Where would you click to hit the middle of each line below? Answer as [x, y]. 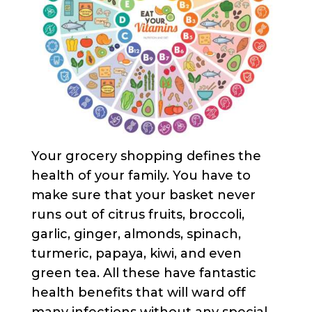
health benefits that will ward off [138, 293]
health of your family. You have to [141, 176]
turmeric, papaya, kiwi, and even [136, 254]
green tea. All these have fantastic [143, 273]
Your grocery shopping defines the [146, 156]
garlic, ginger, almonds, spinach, [136, 234]
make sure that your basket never [143, 195]
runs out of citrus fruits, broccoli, [138, 215]
